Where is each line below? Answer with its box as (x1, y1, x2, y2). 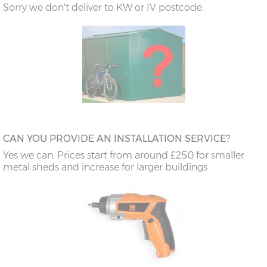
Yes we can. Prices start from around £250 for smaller (3, 150, 244, 162)
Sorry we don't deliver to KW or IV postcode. (3, 2, 204, 14)
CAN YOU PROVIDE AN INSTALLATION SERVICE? (3, 133, 230, 145)
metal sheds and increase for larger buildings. (3, 162, 209, 173)
